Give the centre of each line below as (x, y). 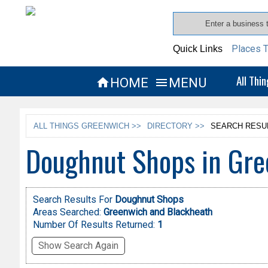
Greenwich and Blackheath (158, 212)
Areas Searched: (67, 212)
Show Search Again (78, 246)
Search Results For (74, 200)
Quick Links (198, 49)
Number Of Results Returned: (95, 225)
